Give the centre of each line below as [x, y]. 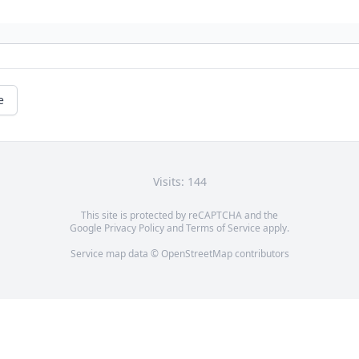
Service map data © [115, 254]
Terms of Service [223, 228]
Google [87, 228]
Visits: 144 [179, 182]
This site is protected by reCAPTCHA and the [179, 216]
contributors [260, 254]
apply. [275, 228]
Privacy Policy [134, 228]
